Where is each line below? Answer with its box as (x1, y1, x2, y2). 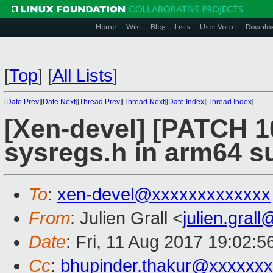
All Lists (52, 66, 113, 85)
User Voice (200, 22, 236, 31)
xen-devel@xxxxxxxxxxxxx (57, 185, 271, 205)
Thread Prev (79, 97, 120, 106)
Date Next (43, 97, 76, 106)
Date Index (168, 97, 204, 106)
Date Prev (6, 97, 39, 106)
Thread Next (124, 97, 165, 106)
